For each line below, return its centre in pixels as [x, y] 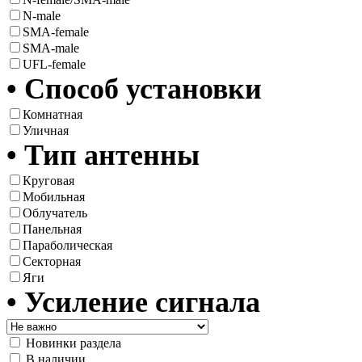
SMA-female [56, 32]
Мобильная [54, 196]
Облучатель [55, 213]
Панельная [52, 229]
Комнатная [53, 114]
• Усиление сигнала [133, 302]
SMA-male [51, 48]
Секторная [52, 261]
